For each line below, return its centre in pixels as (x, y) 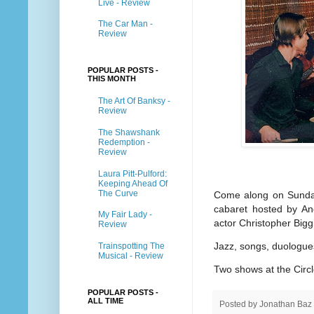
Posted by (239, 304)
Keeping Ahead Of (133, 183)
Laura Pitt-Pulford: (132, 173)
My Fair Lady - (125, 215)
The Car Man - (125, 24)
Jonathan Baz (286, 304)
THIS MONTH (112, 78)
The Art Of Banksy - (134, 101)
